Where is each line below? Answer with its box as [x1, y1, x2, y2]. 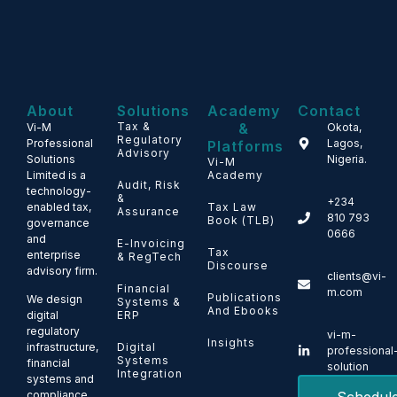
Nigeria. [326, 152, 367, 166]
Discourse [207, 259, 269, 272]
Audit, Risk [117, 178, 181, 191]
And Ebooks [207, 304, 279, 317]
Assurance [117, 205, 180, 218]
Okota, [326, 121, 362, 134]
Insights [207, 336, 255, 349]
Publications [207, 291, 282, 304]
